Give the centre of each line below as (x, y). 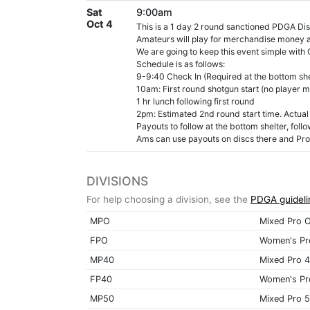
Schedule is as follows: (181, 64)
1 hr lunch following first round (195, 101)
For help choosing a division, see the (168, 199)
